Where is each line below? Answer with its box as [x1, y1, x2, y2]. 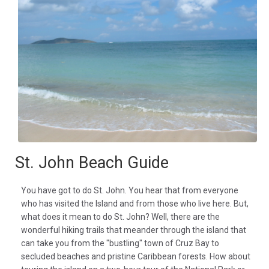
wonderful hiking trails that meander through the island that [21, 225, 246, 235]
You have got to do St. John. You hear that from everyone [21, 185, 238, 195]
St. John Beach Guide [15, 153, 169, 172]
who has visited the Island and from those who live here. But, [21, 198, 249, 208]
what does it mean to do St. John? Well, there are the [21, 211, 220, 222]
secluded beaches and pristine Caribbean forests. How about [21, 251, 250, 261]
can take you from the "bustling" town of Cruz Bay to [21, 238, 219, 248]
